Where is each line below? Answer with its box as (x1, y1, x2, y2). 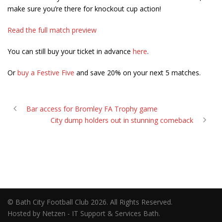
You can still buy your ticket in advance (7, 47, 133, 56)
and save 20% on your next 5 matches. (74, 68, 201, 78)
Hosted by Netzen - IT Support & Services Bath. (7, 209, 160, 219)
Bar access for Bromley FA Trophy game (26, 104, 158, 114)
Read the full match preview (7, 25, 97, 35)
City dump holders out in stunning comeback (51, 115, 193, 125)
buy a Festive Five (17, 68, 74, 78)
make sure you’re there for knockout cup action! (7, 4, 161, 14)
